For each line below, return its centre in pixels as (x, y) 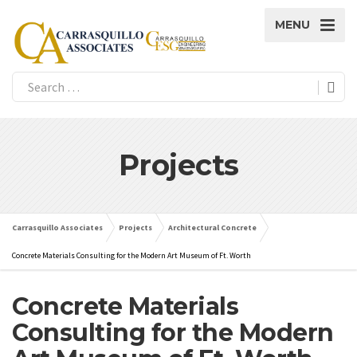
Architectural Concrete (212, 228)
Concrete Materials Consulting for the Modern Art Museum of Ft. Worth (131, 255)
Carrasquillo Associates (57, 228)
